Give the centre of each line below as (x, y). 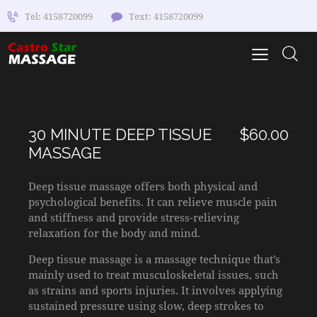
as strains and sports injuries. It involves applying (155, 290)
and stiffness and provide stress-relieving (134, 217)
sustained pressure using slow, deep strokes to (146, 305)
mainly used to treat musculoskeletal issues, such (154, 274)
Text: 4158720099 (166, 17)
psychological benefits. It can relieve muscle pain (153, 201)
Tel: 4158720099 (59, 17)
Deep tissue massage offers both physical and (143, 186)
